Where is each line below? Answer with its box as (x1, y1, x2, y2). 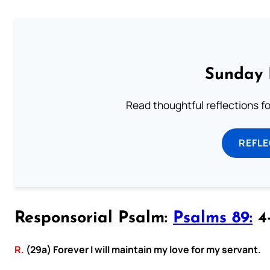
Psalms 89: (173, 210, 253, 227)
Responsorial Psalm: (14, 210, 173, 227)
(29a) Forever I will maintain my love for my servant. (24, 243, 261, 257)
